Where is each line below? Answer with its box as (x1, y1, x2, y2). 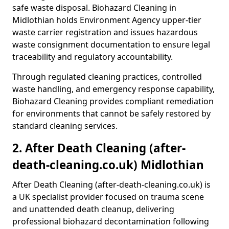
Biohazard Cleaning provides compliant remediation (12, 96, 214, 107)
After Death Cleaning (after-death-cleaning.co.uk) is (12, 179, 211, 190)
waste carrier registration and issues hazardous (12, 27, 198, 38)
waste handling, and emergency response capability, (12, 83, 215, 95)
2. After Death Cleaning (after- (12, 140, 186, 156)
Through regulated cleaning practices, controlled (12, 71, 202, 82)
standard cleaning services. (12, 120, 118, 131)
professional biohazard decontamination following (12, 216, 209, 227)
